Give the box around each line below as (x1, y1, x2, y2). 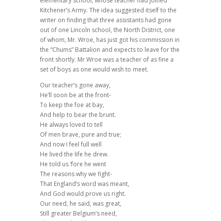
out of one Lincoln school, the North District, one (39, 25, 175, 34)
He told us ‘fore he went (39, 159, 106, 168)
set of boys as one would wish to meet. (39, 65, 148, 74)
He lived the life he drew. (39, 149, 109, 158)
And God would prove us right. (39, 189, 126, 198)
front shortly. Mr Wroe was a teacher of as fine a (39, 55, 174, 64)
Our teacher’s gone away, (39, 80, 110, 89)
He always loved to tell (39, 120, 103, 129)
